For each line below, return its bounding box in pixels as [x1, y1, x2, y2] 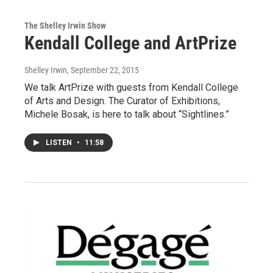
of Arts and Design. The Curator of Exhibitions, [24, 95, 220, 107]
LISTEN [46, 138, 74, 147]
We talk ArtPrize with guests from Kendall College [24, 82, 238, 94]
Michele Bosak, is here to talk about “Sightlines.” [24, 108, 229, 121]
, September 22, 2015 [67, 65, 139, 76]
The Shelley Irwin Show [24, 21, 106, 31]
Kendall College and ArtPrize [24, 32, 236, 54]
